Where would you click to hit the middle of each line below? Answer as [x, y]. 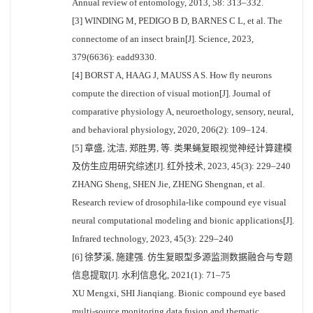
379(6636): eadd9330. [114, 57]
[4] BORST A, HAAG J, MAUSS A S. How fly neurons [172, 75]
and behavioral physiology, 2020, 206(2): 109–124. [170, 130]
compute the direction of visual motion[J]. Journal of [171, 93]
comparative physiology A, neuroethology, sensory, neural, [183, 111]
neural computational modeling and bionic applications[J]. [183, 220]
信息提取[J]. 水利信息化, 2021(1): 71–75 [151, 275]
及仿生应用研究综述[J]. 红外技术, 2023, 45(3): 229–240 [181, 166]
